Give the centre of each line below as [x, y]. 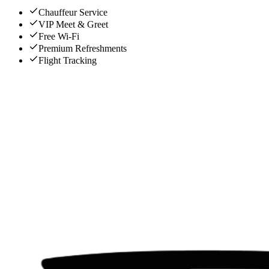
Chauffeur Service [73, 13]
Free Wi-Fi [59, 37]
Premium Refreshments [83, 49]
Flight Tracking [68, 61]
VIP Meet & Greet [73, 25]
